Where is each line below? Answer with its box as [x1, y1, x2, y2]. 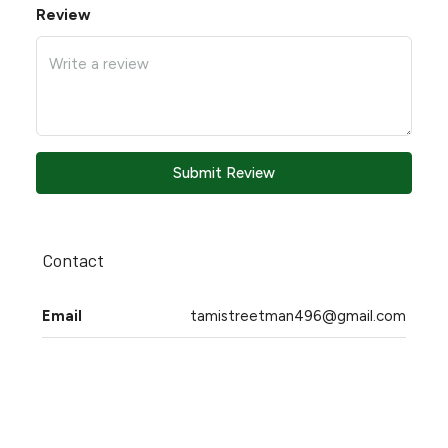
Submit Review [173, 164, 275, 182]
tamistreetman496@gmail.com [190, 307, 406, 325]
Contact [42, 249, 104, 271]
